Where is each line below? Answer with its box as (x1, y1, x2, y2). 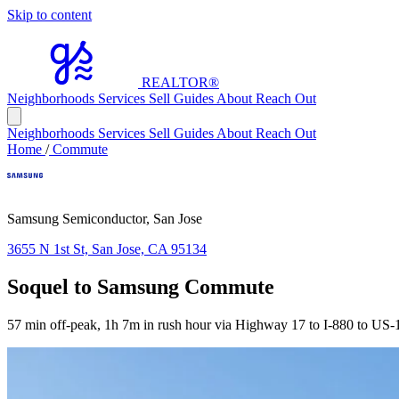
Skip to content (7, 7, 92, 22)
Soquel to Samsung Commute (7, 274, 274, 298)
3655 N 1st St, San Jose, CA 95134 (7, 241, 207, 256)
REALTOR (142, 75, 208, 90)
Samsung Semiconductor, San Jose (7, 211, 202, 226)
